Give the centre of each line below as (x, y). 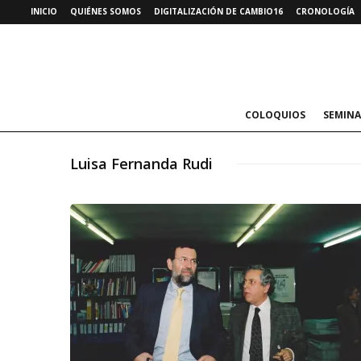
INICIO (44, 11)
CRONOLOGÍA (325, 11)
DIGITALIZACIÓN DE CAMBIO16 (218, 11)
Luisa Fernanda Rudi (141, 164)
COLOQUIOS (275, 115)
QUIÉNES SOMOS (106, 11)
